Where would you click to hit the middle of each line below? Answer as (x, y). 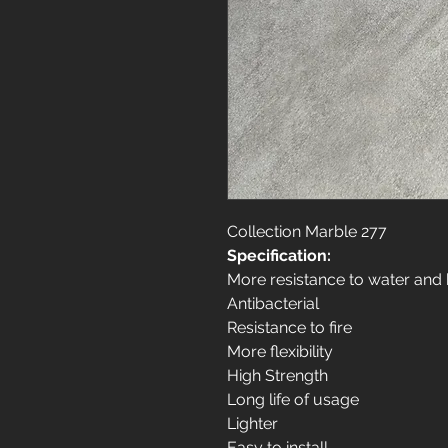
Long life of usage (293, 399)
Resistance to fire (289, 327)
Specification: (279, 255)
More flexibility (280, 351)
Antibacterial (273, 303)
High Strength (277, 375)
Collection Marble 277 (307, 231)
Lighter (252, 423)
